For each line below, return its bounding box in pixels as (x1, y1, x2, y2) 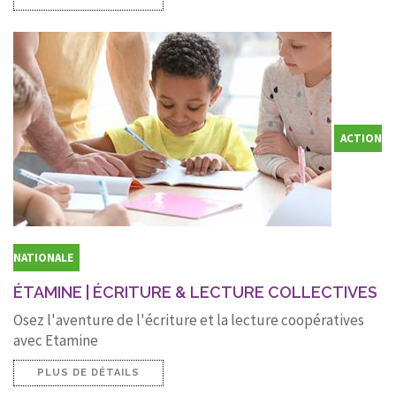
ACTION (340, 130, 382, 146)
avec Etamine (13, 330, 98, 350)
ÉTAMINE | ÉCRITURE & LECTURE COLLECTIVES (13, 282, 377, 301)
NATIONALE (13, 249, 73, 265)
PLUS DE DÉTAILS (37, 366, 140, 378)
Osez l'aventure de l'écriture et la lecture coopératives (13, 309, 364, 330)
